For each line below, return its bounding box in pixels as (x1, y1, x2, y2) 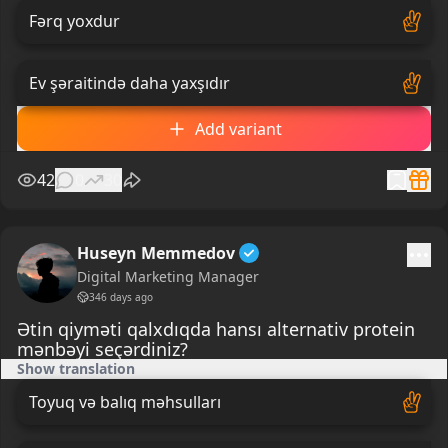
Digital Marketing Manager (77, 267, 259, 287)
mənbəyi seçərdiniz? (17, 337, 188, 362)
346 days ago (89, 290, 153, 305)
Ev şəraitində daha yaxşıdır (29, 71, 230, 94)
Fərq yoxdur (29, 9, 120, 32)
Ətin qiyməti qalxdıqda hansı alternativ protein (17, 317, 415, 342)
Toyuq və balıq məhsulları (29, 390, 221, 413)
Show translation (17, 359, 135, 379)
